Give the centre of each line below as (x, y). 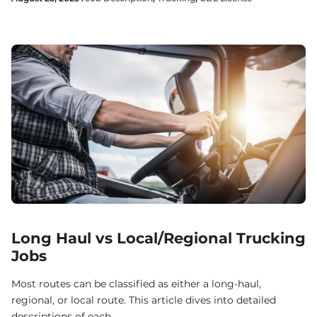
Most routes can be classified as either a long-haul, (136, 284)
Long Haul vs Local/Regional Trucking (158, 238)
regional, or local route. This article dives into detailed (144, 300)
